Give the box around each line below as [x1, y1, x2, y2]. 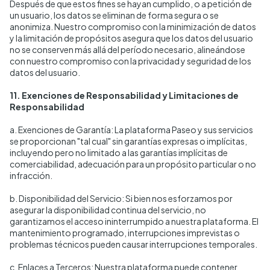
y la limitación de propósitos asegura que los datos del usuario [10, 33, 253, 43]
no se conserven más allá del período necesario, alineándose [10, 44, 245, 55]
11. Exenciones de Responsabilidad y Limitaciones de [10, 90, 239, 101]
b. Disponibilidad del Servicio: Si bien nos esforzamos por [10, 193, 233, 204]
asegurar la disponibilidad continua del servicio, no [10, 204, 206, 215]
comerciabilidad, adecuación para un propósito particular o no [10, 159, 256, 169]
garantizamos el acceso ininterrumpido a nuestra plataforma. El [10, 216, 259, 227]
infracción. [10, 170, 52, 181]
